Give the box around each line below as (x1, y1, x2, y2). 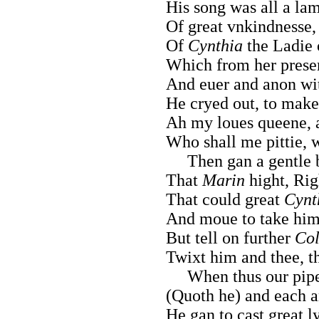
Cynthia (188, 36, 243, 55)
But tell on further (166, 228, 295, 247)
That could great (166, 189, 284, 209)
